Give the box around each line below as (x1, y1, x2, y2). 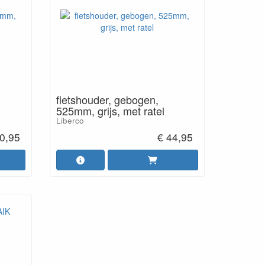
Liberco (56, 115, 84, 126)
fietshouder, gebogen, (56, 92, 159, 107)
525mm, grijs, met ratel (56, 103, 164, 118)
